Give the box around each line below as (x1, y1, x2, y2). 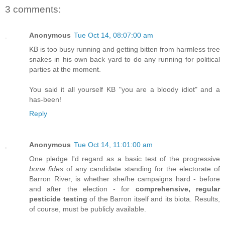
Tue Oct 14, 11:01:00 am (74, 140, 153, 149)
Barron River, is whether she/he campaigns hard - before (29, 174, 220, 183)
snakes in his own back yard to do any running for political (29, 55, 220, 63)
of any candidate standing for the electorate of (63, 164, 220, 173)
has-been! (29, 95, 61, 103)
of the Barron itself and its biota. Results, (87, 194, 220, 203)
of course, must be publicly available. (29, 204, 146, 213)
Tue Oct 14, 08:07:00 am (74, 31, 153, 39)
